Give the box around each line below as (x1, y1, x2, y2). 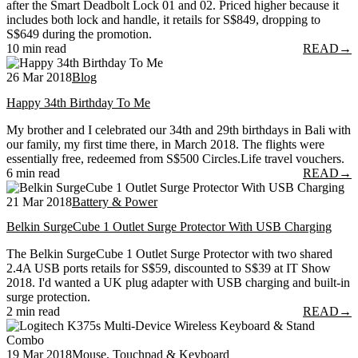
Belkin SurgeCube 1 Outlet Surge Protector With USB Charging (6, 219, 332, 233)
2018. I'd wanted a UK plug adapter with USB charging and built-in (6, 275, 350, 289)
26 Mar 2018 (6, 70, 72, 85)
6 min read (6, 165, 60, 180)
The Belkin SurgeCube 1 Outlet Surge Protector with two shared (6, 246, 332, 261)
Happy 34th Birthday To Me (6, 95, 150, 109)
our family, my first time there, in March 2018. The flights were (6, 137, 324, 151)
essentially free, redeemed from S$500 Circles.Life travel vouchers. (6, 151, 344, 165)
